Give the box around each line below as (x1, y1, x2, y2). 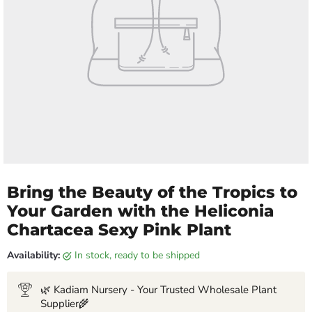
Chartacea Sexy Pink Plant (7, 220, 231, 240)
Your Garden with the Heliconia (7, 201, 274, 221)
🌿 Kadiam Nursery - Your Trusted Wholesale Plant (40, 283, 276, 297)
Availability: (7, 249, 60, 263)
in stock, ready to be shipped (77, 249, 200, 263)
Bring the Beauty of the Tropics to (7, 182, 297, 203)
